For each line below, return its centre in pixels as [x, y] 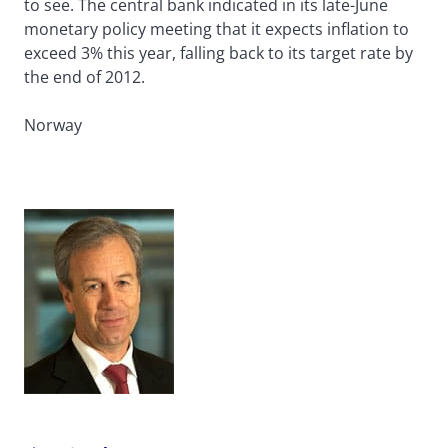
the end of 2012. [84, 77]
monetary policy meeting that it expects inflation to [216, 29]
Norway [53, 125]
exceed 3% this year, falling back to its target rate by [218, 53]
